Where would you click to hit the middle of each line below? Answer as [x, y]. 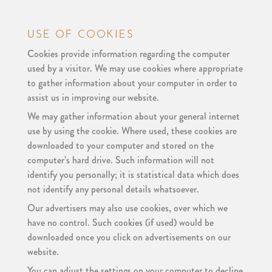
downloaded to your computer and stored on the [120, 145]
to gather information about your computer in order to [132, 83]
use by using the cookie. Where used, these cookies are [132, 131]
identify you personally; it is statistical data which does [133, 175]
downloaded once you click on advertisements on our [129, 237]
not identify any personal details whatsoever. [113, 189]
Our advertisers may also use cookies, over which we [127, 208]
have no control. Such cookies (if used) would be [120, 223]
